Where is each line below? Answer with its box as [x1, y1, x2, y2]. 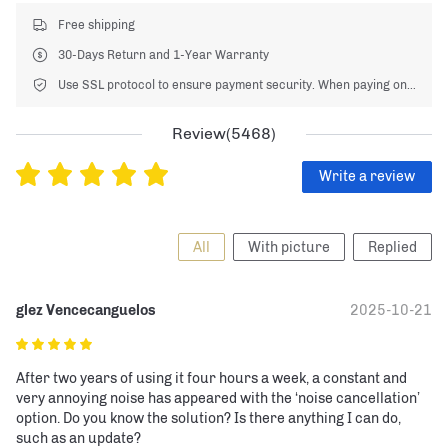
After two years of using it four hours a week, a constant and [16, 370, 410, 387]
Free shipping [58, 18, 135, 32]
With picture [248, 239, 330, 256]
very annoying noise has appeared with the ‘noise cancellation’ [16, 390, 423, 407]
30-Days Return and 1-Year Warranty [58, 48, 269, 62]
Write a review [319, 168, 415, 185]
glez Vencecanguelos [16, 302, 156, 319]
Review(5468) [172, 124, 276, 143]
